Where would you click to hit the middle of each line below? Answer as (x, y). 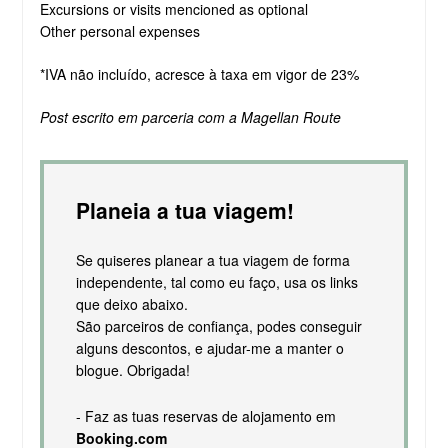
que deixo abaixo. (131, 303)
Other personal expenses (119, 30)
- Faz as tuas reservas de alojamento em (205, 415)
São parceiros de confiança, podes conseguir (218, 325)
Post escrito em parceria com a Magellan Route (190, 116)
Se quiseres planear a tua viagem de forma (212, 259)
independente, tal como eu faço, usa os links (216, 281)
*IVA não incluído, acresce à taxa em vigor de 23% (199, 73)
